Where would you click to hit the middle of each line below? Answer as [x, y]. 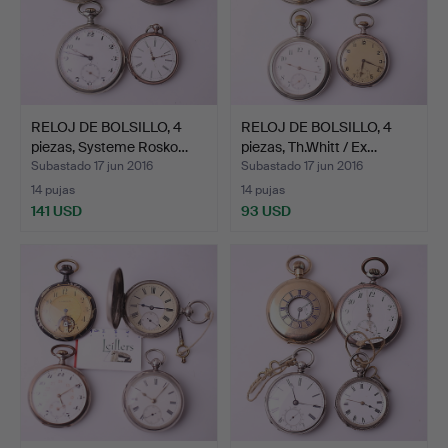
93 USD [266, 210]
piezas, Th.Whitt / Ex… [309, 146]
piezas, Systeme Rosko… [109, 146]
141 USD [56, 210]
